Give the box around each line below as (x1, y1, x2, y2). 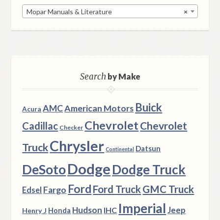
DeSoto (22, 162, 66, 178)
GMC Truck (142, 183, 194, 195)
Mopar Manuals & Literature (27, 7, 112, 16)
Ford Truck (93, 183, 141, 195)
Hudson (72, 205, 103, 216)
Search (80, 71, 106, 82)
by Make (106, 71, 140, 82)
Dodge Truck (112, 162, 186, 178)
